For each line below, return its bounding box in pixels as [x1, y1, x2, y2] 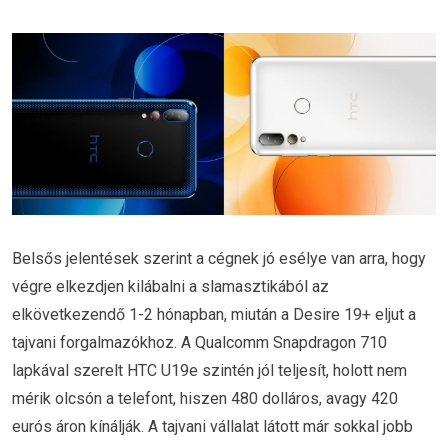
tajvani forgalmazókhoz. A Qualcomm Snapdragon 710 [12, 333, 387, 353]
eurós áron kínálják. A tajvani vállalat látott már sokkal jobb [12, 417, 413, 437]
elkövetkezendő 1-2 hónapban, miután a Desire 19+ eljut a [12, 305, 416, 325]
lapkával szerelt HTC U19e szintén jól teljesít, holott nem [12, 361, 407, 381]
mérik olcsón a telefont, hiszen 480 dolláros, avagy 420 [12, 389, 398, 409]
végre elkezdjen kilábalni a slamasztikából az [12, 277, 329, 297]
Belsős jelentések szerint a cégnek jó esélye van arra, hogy [12, 249, 426, 269]
